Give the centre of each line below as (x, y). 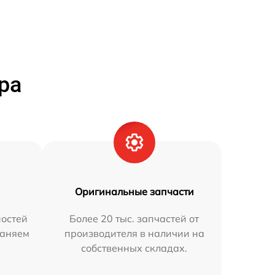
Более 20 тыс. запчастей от (134, 219)
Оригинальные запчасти (134, 192)
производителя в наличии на (134, 234)
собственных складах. (134, 248)
